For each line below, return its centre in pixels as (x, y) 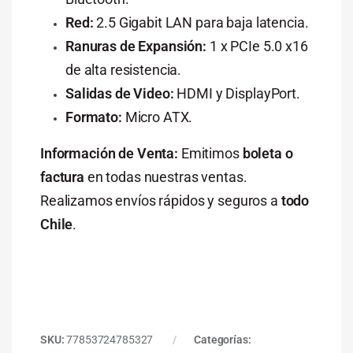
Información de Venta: (109, 153)
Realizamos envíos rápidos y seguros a (160, 200)
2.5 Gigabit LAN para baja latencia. (201, 22)
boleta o (268, 153)
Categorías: (223, 339)
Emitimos (210, 153)
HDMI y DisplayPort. (237, 93)
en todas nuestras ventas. (166, 176)
